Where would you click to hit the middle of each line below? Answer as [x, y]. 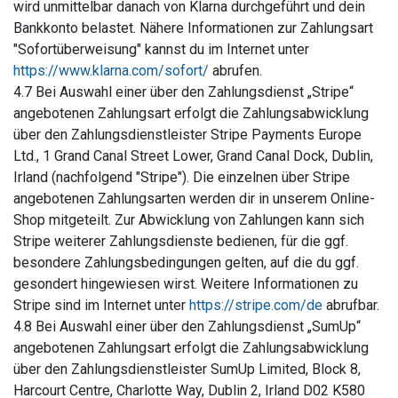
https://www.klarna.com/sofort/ [111, 71]
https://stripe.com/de [256, 305]
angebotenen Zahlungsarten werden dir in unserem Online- [194, 199]
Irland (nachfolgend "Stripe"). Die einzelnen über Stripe [182, 177]
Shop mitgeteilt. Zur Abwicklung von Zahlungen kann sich [189, 220]
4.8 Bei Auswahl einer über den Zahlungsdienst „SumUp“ [187, 326]
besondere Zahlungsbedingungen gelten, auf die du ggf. [186, 263]
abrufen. [235, 71]
